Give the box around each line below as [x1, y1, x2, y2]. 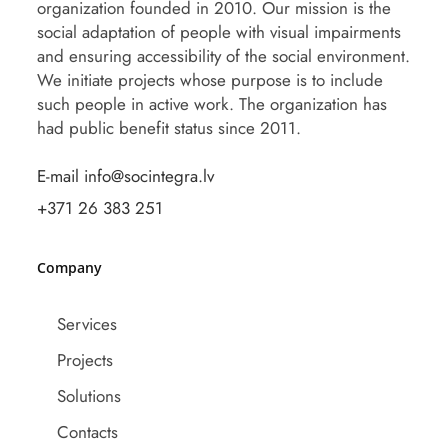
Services [57, 312, 118, 336]
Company [37, 258, 103, 277]
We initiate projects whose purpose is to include [37, 68, 384, 92]
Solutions [57, 384, 122, 408]
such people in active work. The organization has [37, 92, 388, 116]
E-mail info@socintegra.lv [37, 164, 215, 188]
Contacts [57, 420, 119, 444]
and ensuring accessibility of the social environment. [37, 44, 411, 68]
